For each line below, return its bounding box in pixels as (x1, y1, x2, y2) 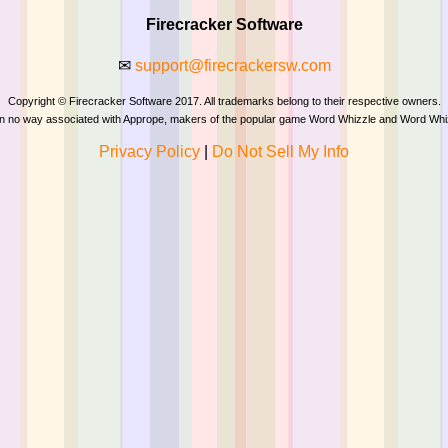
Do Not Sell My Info (212, 142, 349, 160)
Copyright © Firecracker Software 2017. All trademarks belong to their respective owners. (7, 94, 441, 107)
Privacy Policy (99, 142, 200, 160)
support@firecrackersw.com (134, 56, 331, 74)
